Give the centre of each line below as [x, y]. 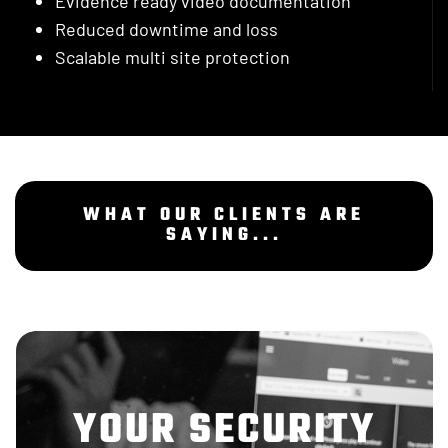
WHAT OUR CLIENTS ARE [224, 216]
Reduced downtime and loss [166, 29]
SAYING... [224, 236]
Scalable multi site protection [172, 57]
